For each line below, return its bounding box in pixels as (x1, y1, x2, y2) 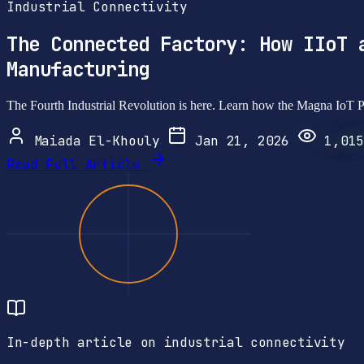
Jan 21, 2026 (187, 132, 297, 149)
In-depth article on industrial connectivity (6, 333, 345, 351)
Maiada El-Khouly (26, 132, 168, 149)
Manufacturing (6, 56, 149, 82)
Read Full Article (6, 155, 149, 173)
